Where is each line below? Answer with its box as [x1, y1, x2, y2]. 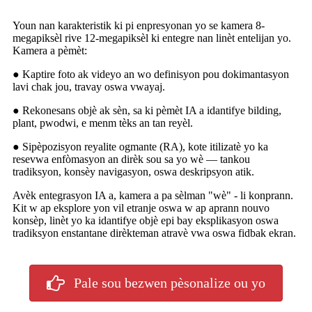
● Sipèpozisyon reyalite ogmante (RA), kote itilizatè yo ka [13, 141, 268, 153]
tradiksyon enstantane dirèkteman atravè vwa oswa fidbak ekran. [13, 227, 296, 240]
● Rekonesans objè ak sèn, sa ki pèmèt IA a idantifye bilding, [13, 104, 281, 117]
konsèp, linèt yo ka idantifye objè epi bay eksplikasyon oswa [13, 214, 279, 227]
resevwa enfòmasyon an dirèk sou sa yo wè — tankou [13, 153, 250, 166]
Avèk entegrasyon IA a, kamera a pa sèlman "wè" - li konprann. [13, 189, 293, 202]
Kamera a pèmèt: [13, 45, 87, 57]
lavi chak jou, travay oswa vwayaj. [13, 81, 165, 93]
